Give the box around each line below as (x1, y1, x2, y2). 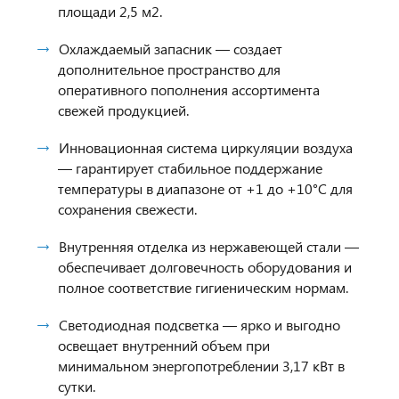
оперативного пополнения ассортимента (58, 80, 320, 99)
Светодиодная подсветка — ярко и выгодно (59, 315, 340, 334)
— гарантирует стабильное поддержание (58, 159, 322, 177)
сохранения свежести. (58, 199, 197, 218)
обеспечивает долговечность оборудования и (58, 257, 352, 276)
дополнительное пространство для (58, 60, 281, 78)
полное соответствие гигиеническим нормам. (58, 278, 348, 297)
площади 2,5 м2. (58, 2, 162, 20)
